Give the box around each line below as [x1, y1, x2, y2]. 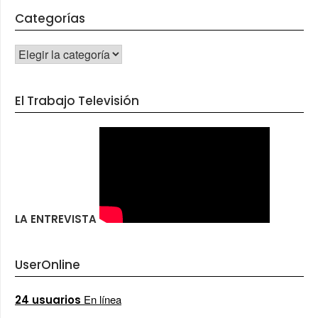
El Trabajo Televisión [15, 92, 139, 109]
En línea [81, 291, 121, 307]
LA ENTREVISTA [15, 211, 97, 226]
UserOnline [15, 256, 80, 273]
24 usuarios [15, 292, 81, 307]
